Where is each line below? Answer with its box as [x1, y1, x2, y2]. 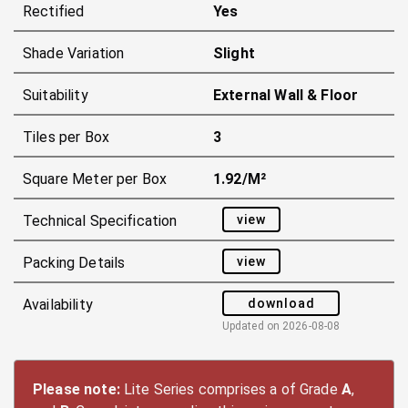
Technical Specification [23, 212, 178, 229]
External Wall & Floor [213, 87, 359, 104]
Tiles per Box [23, 128, 109, 146]
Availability [23, 296, 93, 313]
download [247, 295, 315, 311]
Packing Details [23, 254, 126, 271]
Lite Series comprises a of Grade [123, 381, 338, 398]
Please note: [33, 381, 124, 398]
